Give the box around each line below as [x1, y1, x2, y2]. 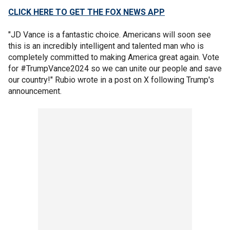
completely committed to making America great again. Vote [8, 52, 219, 62]
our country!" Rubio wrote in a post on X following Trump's [8, 74, 214, 85]
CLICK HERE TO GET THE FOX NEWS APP [8, 7, 165, 17]
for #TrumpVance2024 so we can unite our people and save [8, 63, 222, 73]
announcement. [8, 86, 62, 96]
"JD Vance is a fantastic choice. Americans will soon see [8, 29, 211, 40]
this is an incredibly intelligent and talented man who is [8, 41, 204, 51]
